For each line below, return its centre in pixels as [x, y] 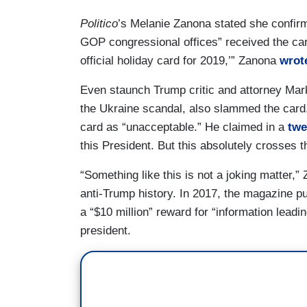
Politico [99, 23]
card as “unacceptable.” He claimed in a [184, 127]
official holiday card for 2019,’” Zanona [180, 60]
